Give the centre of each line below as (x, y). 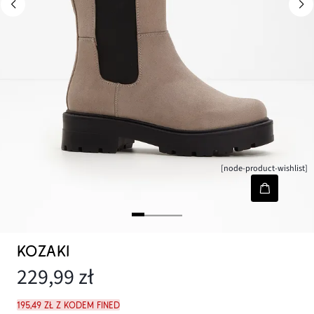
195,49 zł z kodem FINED (68, 305)
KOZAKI (43, 252)
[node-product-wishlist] (265, 169)
